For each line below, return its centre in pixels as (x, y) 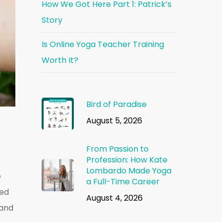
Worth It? (60, 60)
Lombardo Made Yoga (129, 171)
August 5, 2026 (114, 120)
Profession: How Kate (127, 160)
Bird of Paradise (117, 104)
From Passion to (118, 149)
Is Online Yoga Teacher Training (103, 44)
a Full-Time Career (123, 182)
